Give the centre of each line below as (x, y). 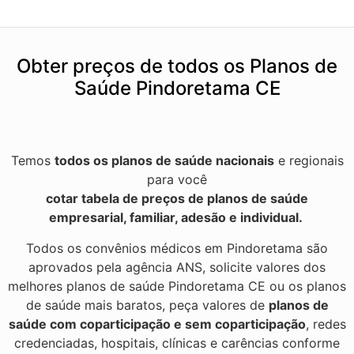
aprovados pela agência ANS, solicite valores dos (177, 267)
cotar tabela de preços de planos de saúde (177, 199)
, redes (326, 324)
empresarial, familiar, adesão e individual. (177, 218)
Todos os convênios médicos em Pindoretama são (177, 248)
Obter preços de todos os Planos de (177, 66)
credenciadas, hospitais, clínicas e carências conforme (177, 343)
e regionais (309, 161)
